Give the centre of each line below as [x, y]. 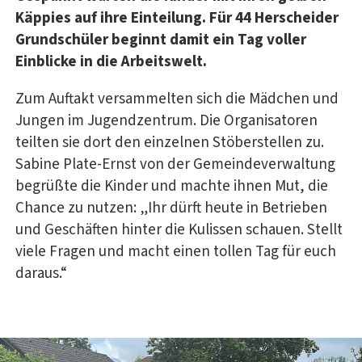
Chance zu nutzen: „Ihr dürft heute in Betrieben [171, 208]
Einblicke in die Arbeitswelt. [111, 61]
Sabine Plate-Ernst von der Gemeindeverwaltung [175, 164]
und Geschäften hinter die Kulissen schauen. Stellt [179, 229]
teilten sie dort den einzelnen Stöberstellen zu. [170, 142]
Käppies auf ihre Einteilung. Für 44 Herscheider [177, 18]
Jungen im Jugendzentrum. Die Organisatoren [166, 120]
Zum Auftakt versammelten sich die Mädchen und [177, 99]
